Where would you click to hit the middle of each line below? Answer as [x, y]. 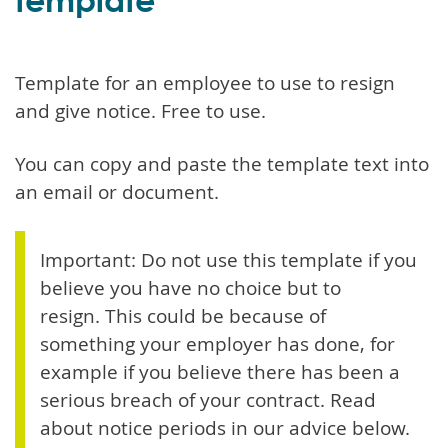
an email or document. [117, 191]
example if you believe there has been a [220, 371]
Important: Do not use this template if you [228, 259]
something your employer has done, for [217, 343]
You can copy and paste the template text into [222, 163]
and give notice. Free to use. [140, 110]
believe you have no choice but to [190, 287]
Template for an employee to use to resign [205, 82]
